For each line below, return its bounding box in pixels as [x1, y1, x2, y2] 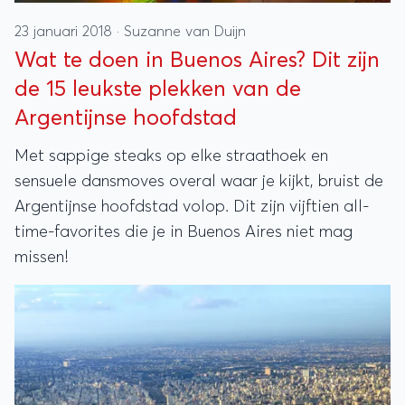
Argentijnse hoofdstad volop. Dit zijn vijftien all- [14, 198, 369, 215]
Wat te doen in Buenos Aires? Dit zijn [14, 49, 380, 71]
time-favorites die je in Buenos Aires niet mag [14, 223, 353, 240]
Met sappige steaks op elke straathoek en [14, 147, 328, 165]
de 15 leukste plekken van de [14, 78, 301, 100]
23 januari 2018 [14, 24, 117, 39]
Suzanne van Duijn [124, 24, 246, 39]
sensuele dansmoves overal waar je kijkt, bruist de [14, 173, 383, 190]
